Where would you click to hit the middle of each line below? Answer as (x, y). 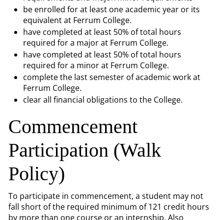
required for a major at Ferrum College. (97, 43)
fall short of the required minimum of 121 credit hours (109, 207)
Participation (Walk (85, 150)
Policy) (37, 174)
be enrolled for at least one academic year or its (111, 9)
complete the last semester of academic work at (112, 77)
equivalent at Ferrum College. (77, 20)
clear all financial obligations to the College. (103, 100)
